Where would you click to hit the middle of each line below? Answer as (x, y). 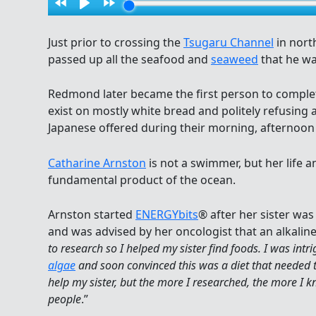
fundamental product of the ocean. (142, 180)
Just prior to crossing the (116, 42)
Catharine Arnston (97, 163)
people (65, 299)
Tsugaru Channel (229, 42)
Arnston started (92, 215)
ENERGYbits (167, 215)
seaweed (235, 59)
